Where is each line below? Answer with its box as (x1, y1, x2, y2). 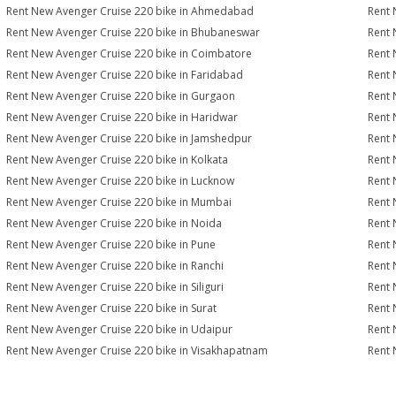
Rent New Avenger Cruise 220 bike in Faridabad (6, 67, 244, 82)
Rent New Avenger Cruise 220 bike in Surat (6, 301, 217, 316)
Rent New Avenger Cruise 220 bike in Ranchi (6, 258, 225, 273)
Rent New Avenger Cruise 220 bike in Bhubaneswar (6, 25, 261, 40)
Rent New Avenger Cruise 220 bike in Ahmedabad (6, 4, 255, 19)
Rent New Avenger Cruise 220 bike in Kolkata (6, 152, 229, 167)
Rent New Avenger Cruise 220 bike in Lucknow (6, 173, 235, 188)
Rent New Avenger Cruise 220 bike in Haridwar (6, 110, 239, 125)
